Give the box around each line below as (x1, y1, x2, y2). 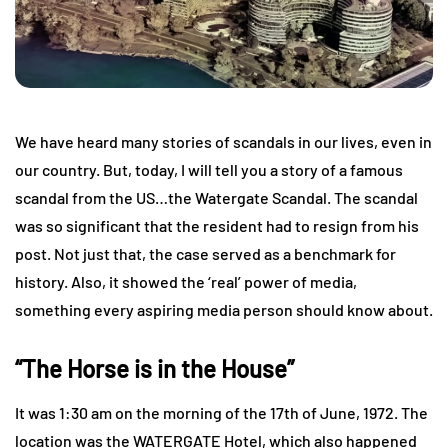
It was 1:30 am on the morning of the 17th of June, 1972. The (15, 403, 428, 423)
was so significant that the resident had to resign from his (15, 216, 419, 236)
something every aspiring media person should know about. (15, 300, 433, 320)
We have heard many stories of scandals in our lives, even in (15, 132, 432, 152)
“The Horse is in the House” (15, 354, 294, 384)
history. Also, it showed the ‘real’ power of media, (15, 272, 357, 292)
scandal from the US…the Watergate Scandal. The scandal (15, 188, 418, 208)
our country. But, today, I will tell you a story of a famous (15, 160, 403, 180)
